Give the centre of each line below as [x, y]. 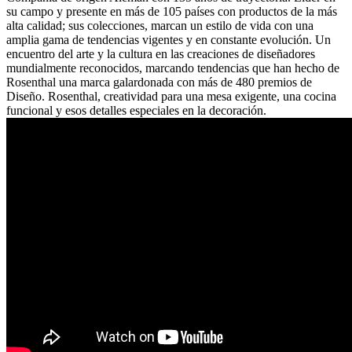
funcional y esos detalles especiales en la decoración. [136, 110]
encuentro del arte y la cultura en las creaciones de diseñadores [161, 53]
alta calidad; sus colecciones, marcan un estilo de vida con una [160, 25]
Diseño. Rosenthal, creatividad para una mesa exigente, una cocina [171, 96]
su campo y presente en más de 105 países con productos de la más [172, 11]
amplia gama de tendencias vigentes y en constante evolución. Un [169, 39]
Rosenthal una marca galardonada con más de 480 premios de [159, 82]
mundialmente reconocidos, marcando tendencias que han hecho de [173, 68]
